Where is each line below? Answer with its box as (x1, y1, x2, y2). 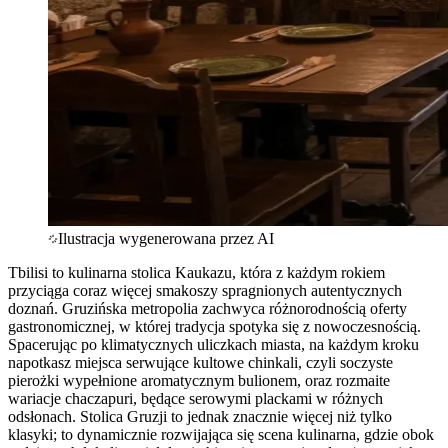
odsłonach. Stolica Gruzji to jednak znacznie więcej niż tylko (8, 407, 392, 425)
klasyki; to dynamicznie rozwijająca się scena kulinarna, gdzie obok (8, 425, 434, 443)
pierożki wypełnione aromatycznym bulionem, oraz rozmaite (8, 371, 390, 389)
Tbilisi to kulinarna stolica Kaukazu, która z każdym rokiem (8, 263, 385, 281)
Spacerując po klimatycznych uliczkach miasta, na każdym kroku (8, 335, 419, 353)
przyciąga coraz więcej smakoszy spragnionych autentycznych (8, 281, 402, 299)
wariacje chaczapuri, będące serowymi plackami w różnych (8, 389, 383, 407)
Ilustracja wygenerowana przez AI (58, 229, 274, 247)
